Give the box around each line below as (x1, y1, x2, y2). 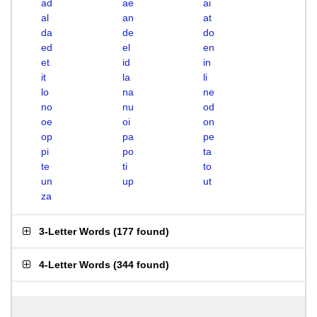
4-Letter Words (39, 259, 110, 270)
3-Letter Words (39, 226, 110, 237)
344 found (117, 259, 166, 270)
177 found (117, 226, 166, 237)
